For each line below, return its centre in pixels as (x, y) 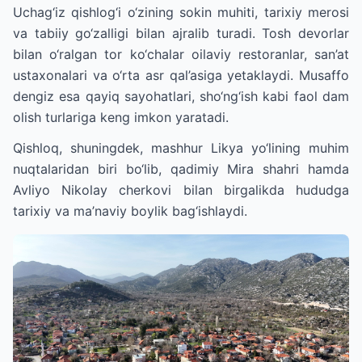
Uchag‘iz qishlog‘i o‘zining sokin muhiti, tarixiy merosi (181, 12)
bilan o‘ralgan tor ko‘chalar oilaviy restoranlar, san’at (181, 54)
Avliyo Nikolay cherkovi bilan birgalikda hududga (181, 190)
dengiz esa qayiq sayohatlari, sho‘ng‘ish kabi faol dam (181, 96)
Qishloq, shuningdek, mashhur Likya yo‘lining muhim (181, 148)
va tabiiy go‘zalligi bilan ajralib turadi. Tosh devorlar (181, 33)
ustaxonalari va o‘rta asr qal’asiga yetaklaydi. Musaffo (181, 75)
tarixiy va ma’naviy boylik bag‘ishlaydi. (130, 211)
